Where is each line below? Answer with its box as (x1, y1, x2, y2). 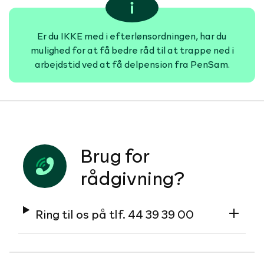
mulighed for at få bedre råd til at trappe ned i (30, 42, 234, 56)
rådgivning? (80, 164, 185, 190)
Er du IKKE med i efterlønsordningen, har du (37, 28, 227, 42)
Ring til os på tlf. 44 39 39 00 (35, 205, 194, 222)
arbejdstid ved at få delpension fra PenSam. (34, 57, 230, 70)
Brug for (80, 141, 150, 168)
